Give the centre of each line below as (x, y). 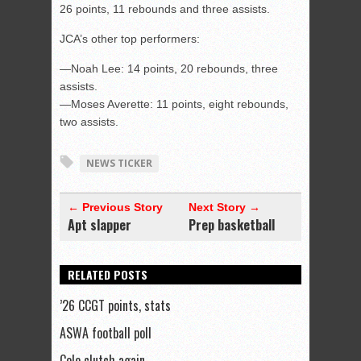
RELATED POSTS (108, 275)
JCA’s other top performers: (130, 39)
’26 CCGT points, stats (115, 306)
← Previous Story (115, 207)
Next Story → (224, 207)
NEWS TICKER (119, 164)
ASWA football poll (106, 333)
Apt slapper (100, 225)
